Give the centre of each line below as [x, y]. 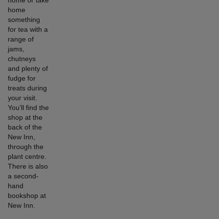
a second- [23, 176]
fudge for [22, 78]
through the [26, 147]
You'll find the [28, 108]
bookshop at [27, 196]
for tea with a [28, 30]
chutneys [22, 59]
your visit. [22, 98]
